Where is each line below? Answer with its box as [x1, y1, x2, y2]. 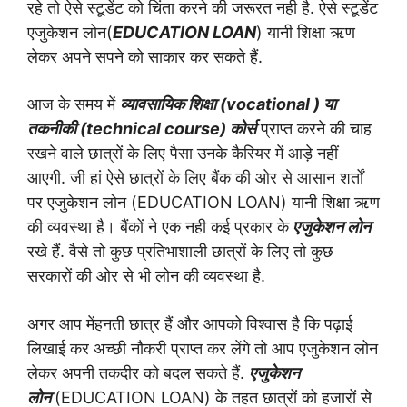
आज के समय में [27, 94, 120, 114]
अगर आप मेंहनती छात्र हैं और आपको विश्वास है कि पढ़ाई [27, 313, 352, 333]
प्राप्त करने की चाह [256, 119, 372, 138]
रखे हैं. [27, 242, 69, 261]
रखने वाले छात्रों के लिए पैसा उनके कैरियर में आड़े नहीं [27, 144, 338, 163]
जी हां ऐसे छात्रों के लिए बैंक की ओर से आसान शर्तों [70, 168, 363, 187]
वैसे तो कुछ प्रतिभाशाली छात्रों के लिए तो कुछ [69, 242, 333, 261]
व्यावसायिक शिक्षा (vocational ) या [120, 94, 336, 114]
